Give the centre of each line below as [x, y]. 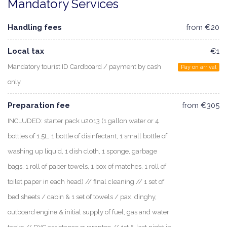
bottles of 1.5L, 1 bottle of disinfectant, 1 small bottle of [87, 136]
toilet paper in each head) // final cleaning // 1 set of [86, 182]
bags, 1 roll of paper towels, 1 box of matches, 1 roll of [87, 167]
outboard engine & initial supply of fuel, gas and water [88, 212]
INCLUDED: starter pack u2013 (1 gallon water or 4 [83, 121]
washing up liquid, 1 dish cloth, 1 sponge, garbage [82, 152]
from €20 [203, 28]
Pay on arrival [199, 67]
